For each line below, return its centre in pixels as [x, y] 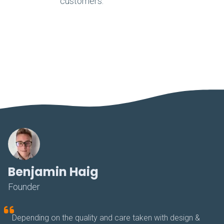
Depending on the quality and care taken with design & [106, 218]
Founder [24, 187]
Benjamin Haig [53, 172]
